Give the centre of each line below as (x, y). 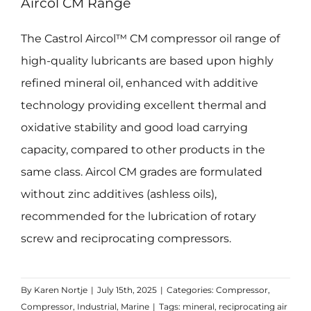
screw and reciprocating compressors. (126, 239)
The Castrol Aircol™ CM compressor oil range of (150, 39)
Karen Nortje (60, 290)
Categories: (191, 290)
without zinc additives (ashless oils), (118, 194)
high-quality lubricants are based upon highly (147, 61)
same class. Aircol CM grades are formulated (141, 172)
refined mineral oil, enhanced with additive (139, 83)
